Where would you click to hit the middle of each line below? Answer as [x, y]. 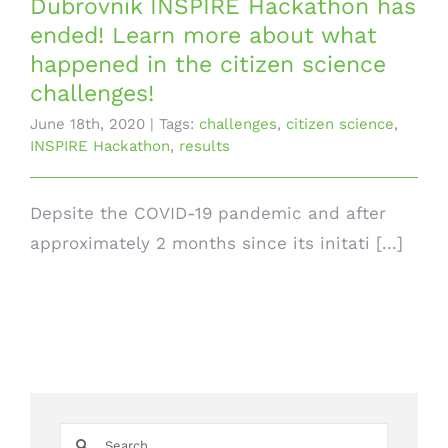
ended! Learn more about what [203, 35]
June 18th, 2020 [87, 124]
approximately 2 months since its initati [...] [216, 243]
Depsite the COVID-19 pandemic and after [208, 213]
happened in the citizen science [208, 64]
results [204, 146]
